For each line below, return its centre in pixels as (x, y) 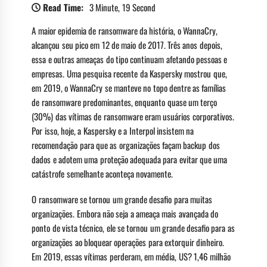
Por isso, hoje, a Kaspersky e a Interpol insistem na (113, 130)
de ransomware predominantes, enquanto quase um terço (125, 102)
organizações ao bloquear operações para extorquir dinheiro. (128, 242)
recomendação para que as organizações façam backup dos (126, 145)
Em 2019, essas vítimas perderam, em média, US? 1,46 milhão (131, 256)
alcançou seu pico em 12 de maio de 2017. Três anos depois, (127, 44)
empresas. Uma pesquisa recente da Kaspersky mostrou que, (129, 73)
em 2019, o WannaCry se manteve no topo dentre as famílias (129, 87)
